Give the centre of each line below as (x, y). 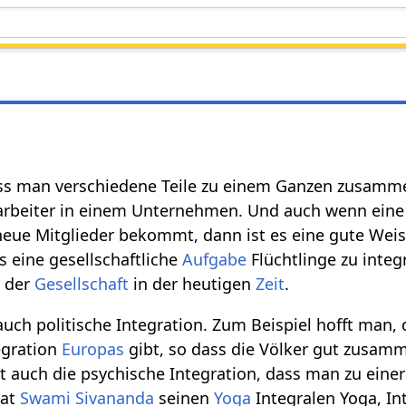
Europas (93, 348)
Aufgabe (215, 259)
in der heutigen (193, 283)
